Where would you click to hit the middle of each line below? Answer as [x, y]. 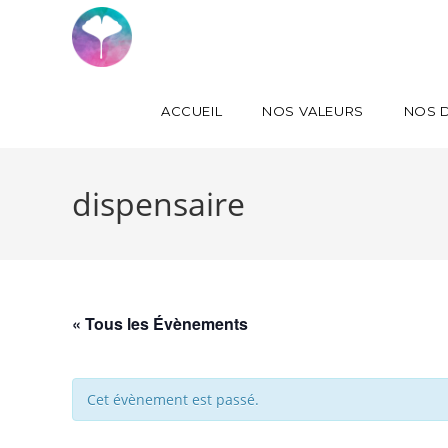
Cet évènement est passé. [173, 399]
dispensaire [158, 203]
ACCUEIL [191, 111]
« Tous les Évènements [160, 323]
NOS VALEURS [313, 111]
